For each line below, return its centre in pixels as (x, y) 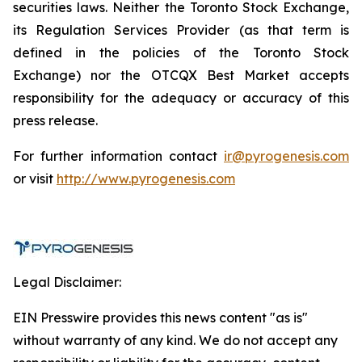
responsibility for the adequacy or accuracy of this (181, 98)
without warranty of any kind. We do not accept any (175, 340)
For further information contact (118, 156)
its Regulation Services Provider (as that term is (181, 30)
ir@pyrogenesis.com (286, 156)
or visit (35, 179)
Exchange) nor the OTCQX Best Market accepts (181, 75)
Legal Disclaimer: (67, 282)
